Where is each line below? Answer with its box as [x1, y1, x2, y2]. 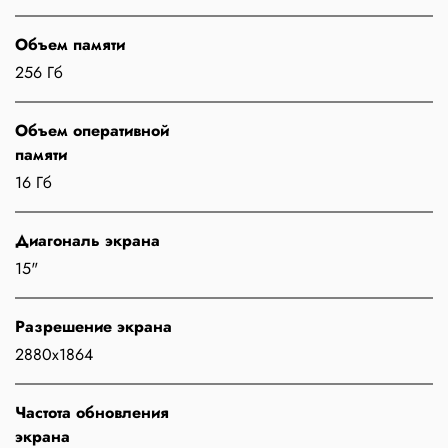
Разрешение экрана [15, 315, 172, 339]
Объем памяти [15, 33, 125, 57]
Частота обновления [15, 401, 169, 425]
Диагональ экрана [15, 229, 160, 253]
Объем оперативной [15, 119, 169, 143]
